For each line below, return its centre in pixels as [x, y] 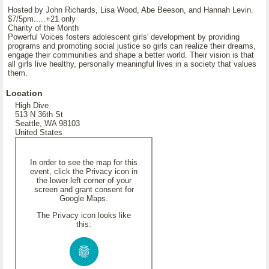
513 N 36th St [39, 114]
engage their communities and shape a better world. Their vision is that [131, 55]
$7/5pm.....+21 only [42, 19]
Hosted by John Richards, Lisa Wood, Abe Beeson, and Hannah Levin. [131, 10]
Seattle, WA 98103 [47, 123]
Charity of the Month [43, 28]
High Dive [32, 105]
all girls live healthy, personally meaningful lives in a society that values [132, 64]
